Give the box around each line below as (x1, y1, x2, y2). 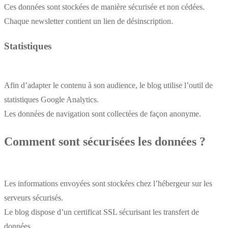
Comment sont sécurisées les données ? (4, 135, 206, 149)
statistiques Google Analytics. (4, 95, 99, 104)
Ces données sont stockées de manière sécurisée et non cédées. (4, 3, 205, 12)
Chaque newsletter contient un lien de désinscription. (4, 17, 173, 26)
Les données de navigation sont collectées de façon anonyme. (4, 109, 201, 118)
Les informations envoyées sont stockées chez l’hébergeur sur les (4, 179, 212, 188)
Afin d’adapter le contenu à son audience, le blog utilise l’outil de (4, 80, 213, 90)
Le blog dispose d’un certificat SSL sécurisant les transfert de (4, 208, 199, 217)
